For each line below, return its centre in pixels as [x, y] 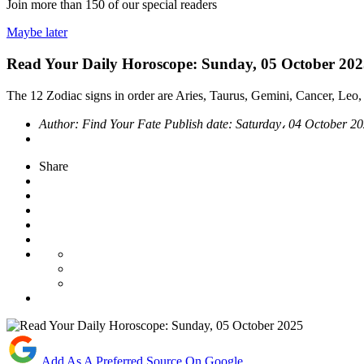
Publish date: [200, 123]
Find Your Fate [123, 123]
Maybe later [37, 32]
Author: [61, 123]
